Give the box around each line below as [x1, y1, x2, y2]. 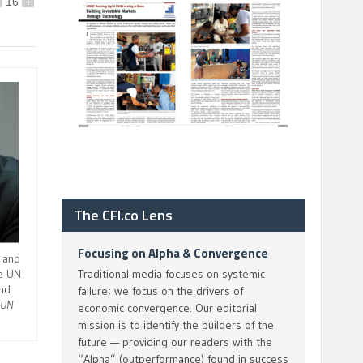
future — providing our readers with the [78, 335, 272, 349]
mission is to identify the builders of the [78, 318, 274, 332]
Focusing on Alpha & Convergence [78, 244, 268, 263]
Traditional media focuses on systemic [78, 267, 265, 281]
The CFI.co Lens [74, 204, 173, 226]
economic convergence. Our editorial [78, 301, 257, 315]
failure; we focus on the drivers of [78, 284, 243, 298]
